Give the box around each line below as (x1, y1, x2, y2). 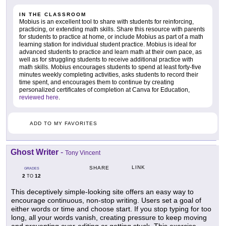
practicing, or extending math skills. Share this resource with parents (19, 26, 205, 33)
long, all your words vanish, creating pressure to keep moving (11, 213, 207, 222)
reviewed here (19, 94, 59, 101)
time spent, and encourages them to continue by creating (19, 79, 174, 86)
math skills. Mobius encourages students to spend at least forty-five (19, 64, 201, 71)
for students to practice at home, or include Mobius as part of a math (19, 33, 203, 41)
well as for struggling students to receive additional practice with (19, 56, 193, 64)
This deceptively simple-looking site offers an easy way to (11, 188, 194, 196)
